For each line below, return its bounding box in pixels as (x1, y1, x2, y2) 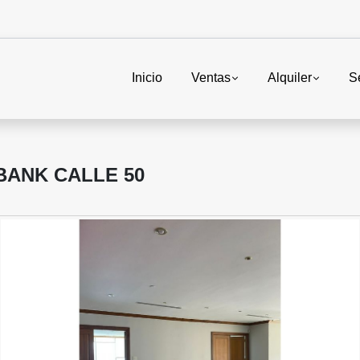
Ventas (190, 71, 231, 85)
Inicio (131, 71, 162, 85)
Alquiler (267, 71, 312, 85)
